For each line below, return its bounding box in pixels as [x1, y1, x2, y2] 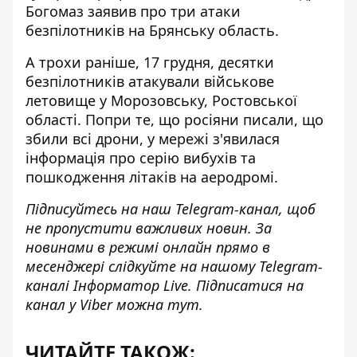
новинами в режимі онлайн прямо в [25, 237, 270, 257]
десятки [218, 53, 274, 73]
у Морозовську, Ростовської [96, 91, 297, 111]
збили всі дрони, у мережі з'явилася [25, 129, 280, 149]
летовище [25, 91, 96, 111]
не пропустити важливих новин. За [25, 218, 272, 238]
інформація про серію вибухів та [25, 148, 256, 168]
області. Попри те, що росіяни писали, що [25, 110, 324, 130]
